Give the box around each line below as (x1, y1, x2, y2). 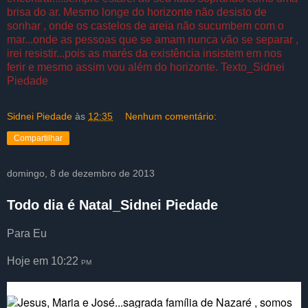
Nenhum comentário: (125, 111, 217, 122)
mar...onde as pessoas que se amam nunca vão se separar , (7, 34, 298, 46)
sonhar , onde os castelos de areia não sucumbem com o (7, 20, 284, 32)
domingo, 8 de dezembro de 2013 (7, 168, 155, 179)
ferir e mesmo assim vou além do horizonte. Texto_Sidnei (7, 61, 285, 74)
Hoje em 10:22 (7, 254, 81, 267)
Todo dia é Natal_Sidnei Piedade (7, 197, 218, 213)
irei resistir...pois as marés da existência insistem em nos (7, 47, 282, 60)
